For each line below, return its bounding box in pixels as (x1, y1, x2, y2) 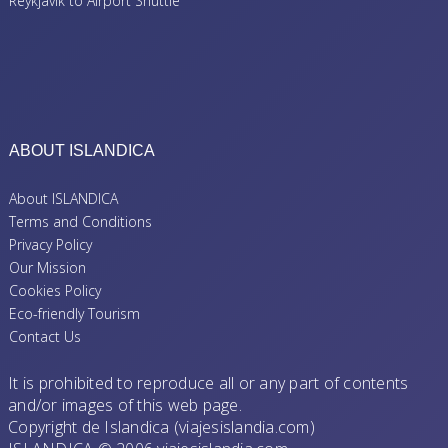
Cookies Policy (9, 280, 101, 300)
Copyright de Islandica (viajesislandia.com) (8, 415, 315, 438)
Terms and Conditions (9, 211, 152, 231)
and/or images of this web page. (8, 393, 242, 416)
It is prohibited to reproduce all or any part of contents (8, 371, 409, 394)
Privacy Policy (9, 234, 92, 254)
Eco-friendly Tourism (9, 303, 140, 323)
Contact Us (9, 326, 81, 346)
